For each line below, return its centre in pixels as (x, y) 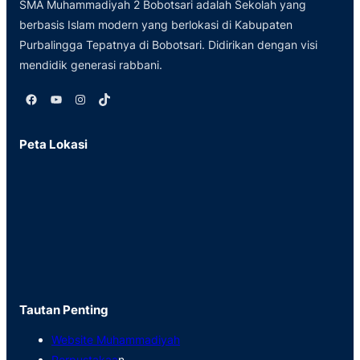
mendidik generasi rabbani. (91, 64)
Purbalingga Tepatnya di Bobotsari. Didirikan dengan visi (168, 44)
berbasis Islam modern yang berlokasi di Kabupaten (156, 24)
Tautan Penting (64, 310)
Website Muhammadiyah (116, 340)
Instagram (78, 98)
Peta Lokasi (53, 145)
